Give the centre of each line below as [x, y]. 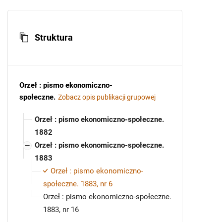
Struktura [54, 38]
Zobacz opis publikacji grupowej [107, 97]
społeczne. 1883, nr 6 [78, 184]
